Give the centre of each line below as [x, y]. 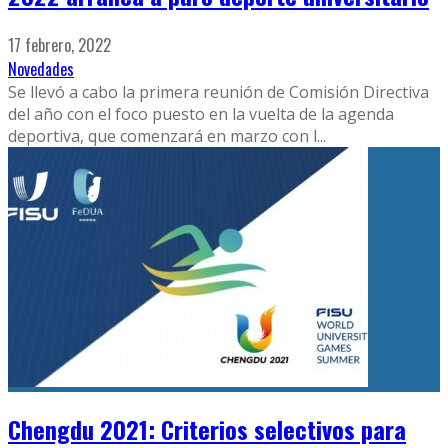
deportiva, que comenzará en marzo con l [162, 135]
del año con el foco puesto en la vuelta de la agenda [201, 113]
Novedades [41, 68]
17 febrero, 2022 [59, 44]
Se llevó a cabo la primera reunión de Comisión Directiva [218, 91]
